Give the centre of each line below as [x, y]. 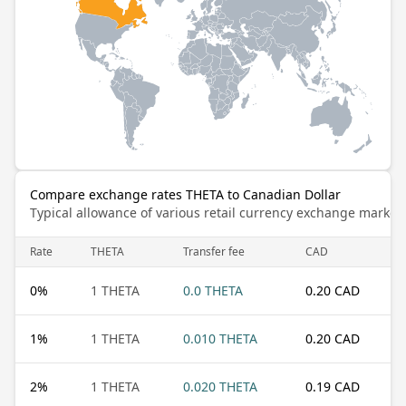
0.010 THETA [220, 338]
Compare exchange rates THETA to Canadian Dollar [185, 194]
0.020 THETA [220, 386]
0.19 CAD [333, 386]
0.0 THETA [213, 290]
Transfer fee [214, 251]
